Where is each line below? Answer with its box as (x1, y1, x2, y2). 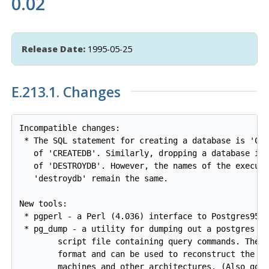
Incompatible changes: (19, 123, 121, 133)
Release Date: (21, 43, 85, 55)
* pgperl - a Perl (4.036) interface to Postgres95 (19, 211, 260, 222)
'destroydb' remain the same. (19, 174, 169, 184)
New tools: (19, 199, 68, 209)
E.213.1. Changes (11, 82, 121, 101)
